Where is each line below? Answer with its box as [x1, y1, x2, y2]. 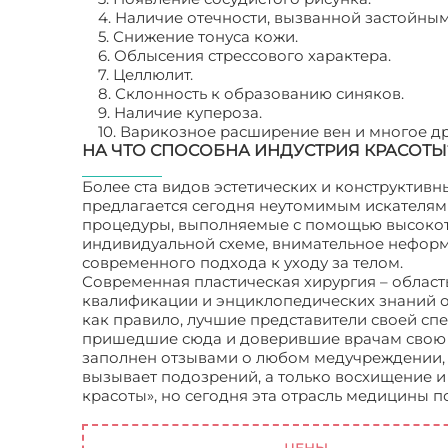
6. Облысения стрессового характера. [98, 46, 391, 65]
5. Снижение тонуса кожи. [98, 27, 298, 46]
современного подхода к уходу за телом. [82, 253, 403, 272]
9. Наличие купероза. [98, 103, 262, 122]
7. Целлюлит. [98, 65, 193, 84]
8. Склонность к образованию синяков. [98, 84, 404, 103]
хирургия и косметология [82, 405, 282, 424]
